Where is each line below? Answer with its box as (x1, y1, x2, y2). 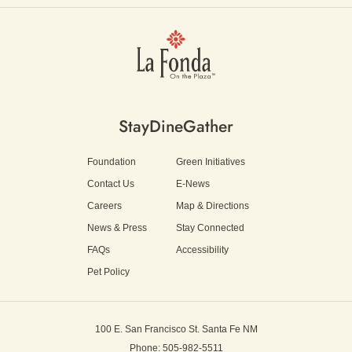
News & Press (86, 222, 147, 233)
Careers (86, 200, 122, 211)
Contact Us (86, 178, 134, 189)
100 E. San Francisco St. (94, 323, 200, 335)
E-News (176, 178, 210, 189)
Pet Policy (86, 266, 130, 277)
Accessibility (176, 244, 229, 255)
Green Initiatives (176, 156, 245, 167)
